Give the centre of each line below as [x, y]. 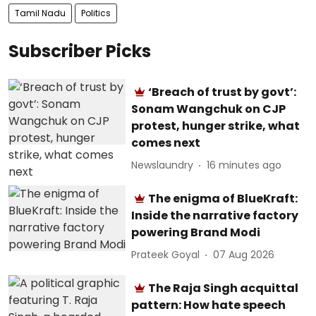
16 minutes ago [244, 165]
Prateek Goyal [166, 255]
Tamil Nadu [40, 13]
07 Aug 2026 [244, 255]
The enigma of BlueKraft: [223, 198]
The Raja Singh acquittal [224, 288]
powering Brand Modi [196, 232]
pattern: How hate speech [209, 305]
